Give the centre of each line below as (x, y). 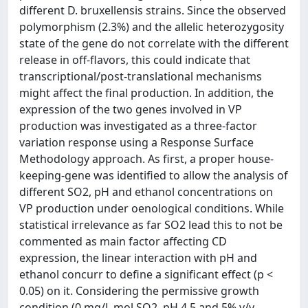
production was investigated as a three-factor (138, 126)
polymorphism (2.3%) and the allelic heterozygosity (152, 27)
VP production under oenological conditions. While (152, 208)
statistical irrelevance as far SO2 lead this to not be (151, 225)
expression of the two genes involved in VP (131, 109)
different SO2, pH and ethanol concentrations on (146, 192)
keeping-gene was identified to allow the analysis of (154, 175)
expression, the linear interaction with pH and (138, 258)
